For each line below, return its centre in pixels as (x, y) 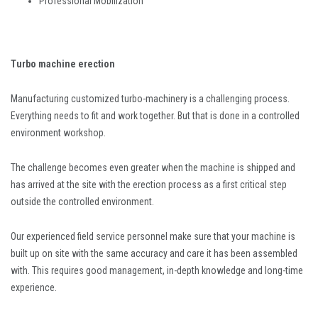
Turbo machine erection (63, 64)
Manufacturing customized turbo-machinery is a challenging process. (150, 98)
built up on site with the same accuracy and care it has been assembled (154, 253)
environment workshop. (58, 132)
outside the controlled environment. (82, 201)
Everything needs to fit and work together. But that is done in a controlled (155, 115)
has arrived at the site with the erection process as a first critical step (149, 184)
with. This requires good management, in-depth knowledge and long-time (157, 270)
